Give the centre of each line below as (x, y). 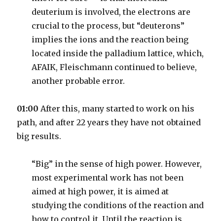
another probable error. (78, 81)
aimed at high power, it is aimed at (100, 191)
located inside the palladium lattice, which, (118, 53)
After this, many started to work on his (117, 109)
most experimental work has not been (108, 178)
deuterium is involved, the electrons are (111, 12)
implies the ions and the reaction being (110, 39)
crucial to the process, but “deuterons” (108, 26)
